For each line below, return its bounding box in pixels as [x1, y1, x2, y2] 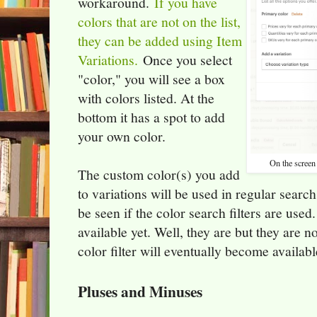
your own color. [78, 127, 166, 146]
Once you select [143, 50, 232, 70]
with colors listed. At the [78, 88, 214, 108]
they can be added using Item [78, 31, 242, 51]
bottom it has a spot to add [78, 108, 225, 127]
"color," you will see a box [78, 69, 225, 89]
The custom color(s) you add [78, 165, 240, 185]
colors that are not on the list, [78, 12, 241, 32]
